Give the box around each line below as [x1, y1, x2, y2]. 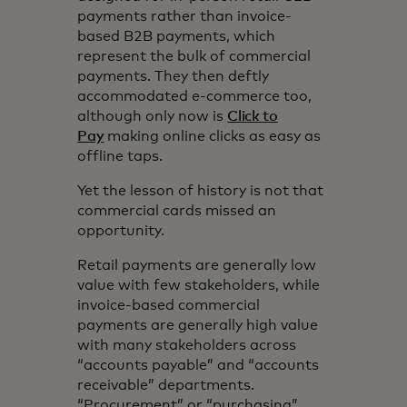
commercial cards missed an [77, 203, 277, 218]
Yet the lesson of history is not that [77, 183, 324, 198]
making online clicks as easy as [104, 128, 322, 144]
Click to [227, 108, 278, 124]
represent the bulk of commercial [77, 48, 312, 64]
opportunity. [77, 223, 165, 238]
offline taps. [77, 148, 164, 164]
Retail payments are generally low [77, 257, 317, 273]
